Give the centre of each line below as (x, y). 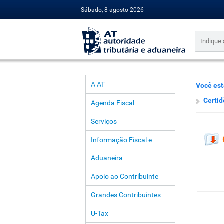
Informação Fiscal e (121, 140)
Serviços (104, 121)
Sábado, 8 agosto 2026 (112, 10)
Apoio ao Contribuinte (124, 176)
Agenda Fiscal (112, 103)
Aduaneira (107, 158)
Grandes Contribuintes (126, 195)
